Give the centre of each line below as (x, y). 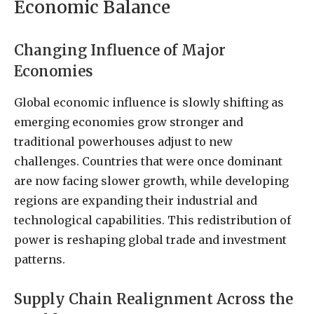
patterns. (40, 260)
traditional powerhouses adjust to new (123, 142)
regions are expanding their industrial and (136, 201)
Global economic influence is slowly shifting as (149, 103)
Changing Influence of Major (120, 51)
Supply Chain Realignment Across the (153, 300)
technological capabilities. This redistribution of (152, 220)
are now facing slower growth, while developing (151, 181)
